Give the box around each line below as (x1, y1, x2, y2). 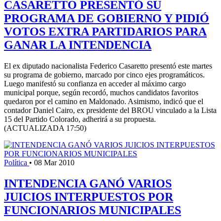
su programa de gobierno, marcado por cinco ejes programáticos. (4, 70, 205, 79)
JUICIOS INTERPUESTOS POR (4, 190, 173, 203)
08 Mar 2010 (34, 158, 74, 167)
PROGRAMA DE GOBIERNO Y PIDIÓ (4, 11, 209, 25)
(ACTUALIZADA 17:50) (4, 123, 86, 132)
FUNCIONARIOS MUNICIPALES (4, 203, 181, 217)
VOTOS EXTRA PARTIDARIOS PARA (4, 25, 207, 38)
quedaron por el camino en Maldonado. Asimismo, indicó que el (4, 97, 203, 106)
